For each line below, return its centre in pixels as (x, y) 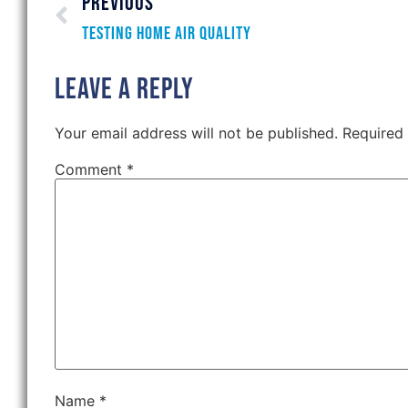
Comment (91, 169)
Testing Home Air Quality (167, 33)
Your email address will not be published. (196, 133)
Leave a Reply (124, 89)
